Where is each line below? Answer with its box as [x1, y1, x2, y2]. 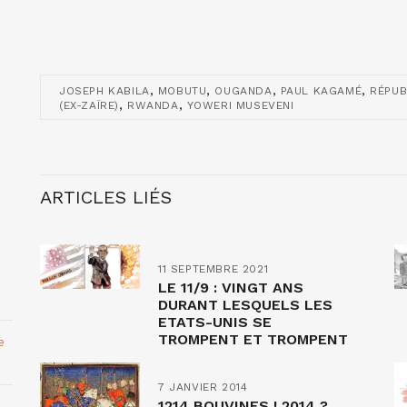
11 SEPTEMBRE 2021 [158, 263, 269, 275]
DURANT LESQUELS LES [158, 296, 333, 313]
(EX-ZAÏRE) [59, 99, 119, 112]
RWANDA [127, 99, 179, 112]
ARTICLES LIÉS [40, 186, 172, 208]
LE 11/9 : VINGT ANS [158, 279, 303, 296]
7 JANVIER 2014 [158, 381, 248, 393]
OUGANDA [214, 84, 273, 97]
